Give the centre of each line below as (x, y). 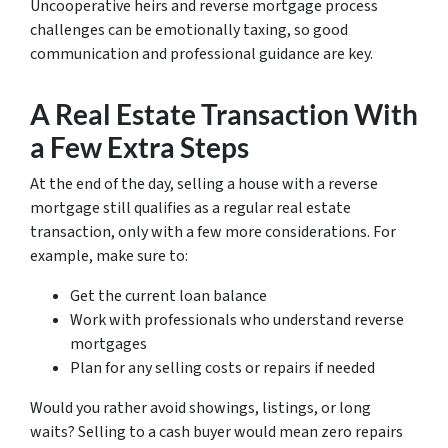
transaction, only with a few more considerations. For (213, 231)
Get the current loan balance (168, 295)
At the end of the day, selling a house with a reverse (204, 183)
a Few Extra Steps (139, 147)
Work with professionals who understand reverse (237, 319)
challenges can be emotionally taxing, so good (189, 29)
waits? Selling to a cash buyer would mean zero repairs (216, 431)
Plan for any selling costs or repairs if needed (222, 367)
